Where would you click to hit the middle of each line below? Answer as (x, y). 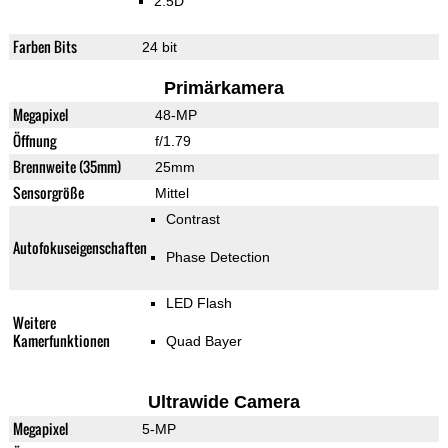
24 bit (159, 47)
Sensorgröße (48, 193)
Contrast (193, 219)
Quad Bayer (204, 341)
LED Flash (199, 303)
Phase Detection (218, 257)
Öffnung (34, 141)
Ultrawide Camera (223, 402)
